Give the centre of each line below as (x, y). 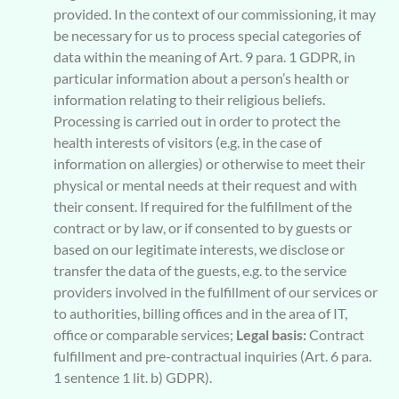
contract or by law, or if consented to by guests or (203, 227)
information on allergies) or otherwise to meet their (209, 163)
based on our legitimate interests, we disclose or (199, 248)
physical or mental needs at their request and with (205, 184)
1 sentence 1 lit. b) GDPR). (133, 377)
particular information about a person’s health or (201, 77)
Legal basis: (271, 334)
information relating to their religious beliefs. (189, 99)
